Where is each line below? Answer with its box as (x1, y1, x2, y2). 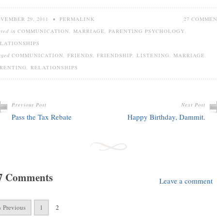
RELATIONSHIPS (31, 64, 78, 71)
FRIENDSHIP (97, 52, 133, 59)
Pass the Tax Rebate (12, 112, 72, 122)
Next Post (181, 101, 205, 108)
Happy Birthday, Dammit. (127, 112, 205, 122)
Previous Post (12, 101, 46, 108)
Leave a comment (159, 176, 213, 186)
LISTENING (137, 52, 170, 59)
